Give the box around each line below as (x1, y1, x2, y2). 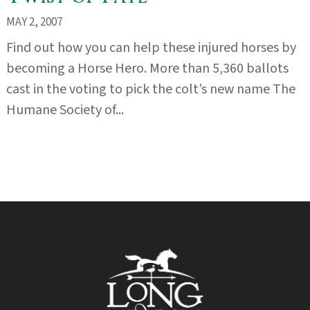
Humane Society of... (6, 100, 124, 120)
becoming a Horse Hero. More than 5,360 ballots (6, 59, 289, 78)
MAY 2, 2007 (6, 13, 62, 30)
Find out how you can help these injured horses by (6, 38, 296, 57)
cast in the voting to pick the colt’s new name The (6, 80, 295, 99)
